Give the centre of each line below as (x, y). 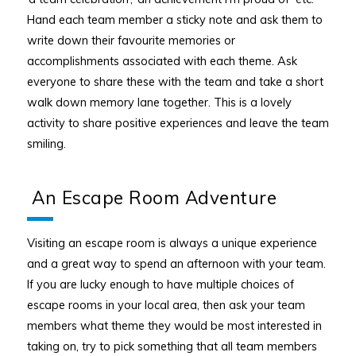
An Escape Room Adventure (152, 198)
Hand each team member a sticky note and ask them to (174, 20)
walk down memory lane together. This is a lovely (159, 103)
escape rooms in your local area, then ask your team (166, 304)
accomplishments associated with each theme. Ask (162, 61)
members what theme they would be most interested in (174, 325)
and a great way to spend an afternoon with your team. (176, 263)
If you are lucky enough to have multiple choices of (160, 284)
